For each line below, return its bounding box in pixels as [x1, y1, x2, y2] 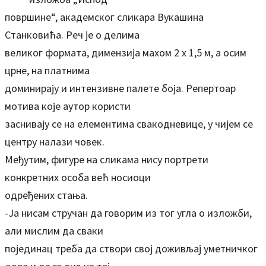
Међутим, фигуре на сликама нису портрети [5, 153, 208, 166]
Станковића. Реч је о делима [5, 28, 140, 42]
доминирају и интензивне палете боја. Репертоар [5, 81, 236, 95]
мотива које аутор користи [5, 99, 131, 113]
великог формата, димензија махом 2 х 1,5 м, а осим [5, 46, 246, 59]
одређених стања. [5, 188, 88, 202]
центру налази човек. [5, 135, 104, 148]
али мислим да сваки [5, 224, 103, 237]
